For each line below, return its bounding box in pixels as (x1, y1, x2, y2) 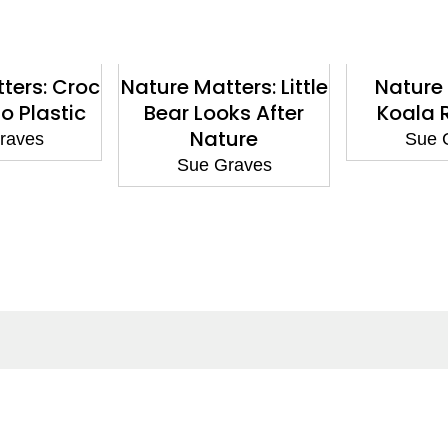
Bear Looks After (144, 99, 304, 128)
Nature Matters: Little (120, 73, 328, 102)
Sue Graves (176, 155, 272, 176)
